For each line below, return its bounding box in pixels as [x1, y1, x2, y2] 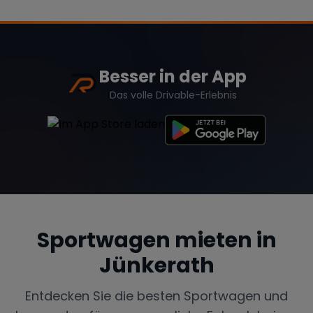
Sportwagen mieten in [36, 225, 277, 255]
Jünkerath [99, 250, 214, 280]
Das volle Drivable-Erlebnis [109, 87, 237, 102]
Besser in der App [99, 64, 247, 88]
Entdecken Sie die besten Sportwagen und [25, 286, 288, 305]
